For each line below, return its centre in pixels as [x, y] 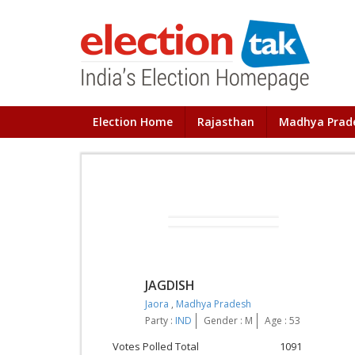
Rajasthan [226, 122]
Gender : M [228, 321]
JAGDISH [170, 285]
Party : [160, 321]
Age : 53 [282, 321]
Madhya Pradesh [214, 304]
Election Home [133, 122]
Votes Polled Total [156, 346]
